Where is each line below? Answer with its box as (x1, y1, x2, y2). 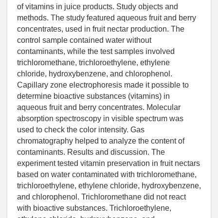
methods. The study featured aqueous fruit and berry (17, 14, 196, 22)
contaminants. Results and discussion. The (17, 148, 165, 157)
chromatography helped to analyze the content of (17, 137, 184, 145)
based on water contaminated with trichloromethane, (17, 170, 197, 179)
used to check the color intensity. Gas (17, 126, 145, 134)
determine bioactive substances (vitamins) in (17, 92, 170, 101)
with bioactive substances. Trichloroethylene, (17, 204, 171, 213)
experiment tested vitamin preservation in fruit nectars (17, 159, 200, 168)
